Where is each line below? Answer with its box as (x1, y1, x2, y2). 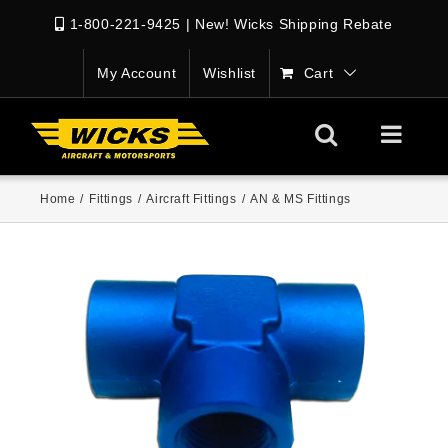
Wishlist (203, 64, 257, 81)
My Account (97, 64, 177, 81)
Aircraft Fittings (146, 192, 237, 206)
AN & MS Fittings (250, 192, 351, 206)
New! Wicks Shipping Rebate (194, 16, 393, 32)
